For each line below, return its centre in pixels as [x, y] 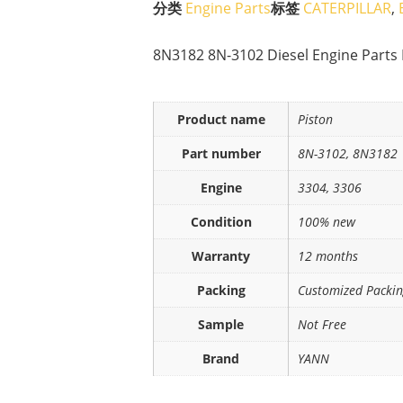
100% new [327, 222]
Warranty [221, 256]
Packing [221, 290]
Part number [221, 153]
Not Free [322, 324]
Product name [221, 119]
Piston [315, 119]
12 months [328, 256]
